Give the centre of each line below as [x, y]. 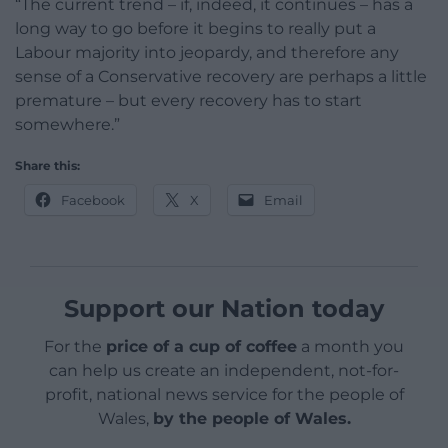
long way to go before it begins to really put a [195, 29]
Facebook [93, 200]
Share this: [47, 166]
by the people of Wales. [251, 419]
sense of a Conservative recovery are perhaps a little [221, 77]
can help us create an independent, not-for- [224, 371]
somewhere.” [67, 125]
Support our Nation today [224, 309]
